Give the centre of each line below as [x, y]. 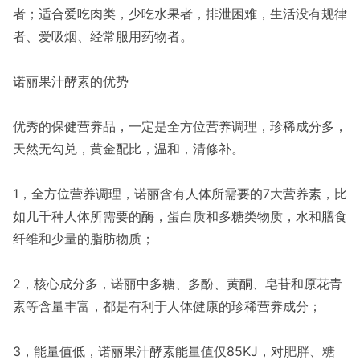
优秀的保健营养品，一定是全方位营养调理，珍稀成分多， [180, 126]
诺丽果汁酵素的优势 [71, 81]
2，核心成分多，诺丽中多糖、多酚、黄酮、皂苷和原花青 [178, 284]
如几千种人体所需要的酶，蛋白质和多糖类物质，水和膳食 [180, 216]
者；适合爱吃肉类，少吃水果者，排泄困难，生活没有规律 [180, 14]
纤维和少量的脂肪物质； [84, 239]
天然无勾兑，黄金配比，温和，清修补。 [129, 149]
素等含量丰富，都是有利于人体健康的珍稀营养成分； [167, 306]
